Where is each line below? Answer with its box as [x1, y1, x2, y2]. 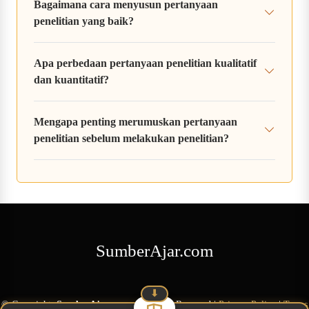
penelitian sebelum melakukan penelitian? [34, 132, 229, 145]
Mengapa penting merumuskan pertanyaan [34, 116, 237, 128]
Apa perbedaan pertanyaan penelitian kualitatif [34, 57, 257, 70]
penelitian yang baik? [34, 15, 134, 28]
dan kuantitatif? [34, 74, 109, 86]
